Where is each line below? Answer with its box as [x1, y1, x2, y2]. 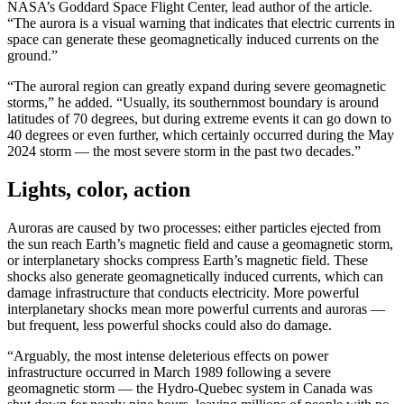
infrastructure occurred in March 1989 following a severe [7, 363, 331, 380]
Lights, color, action [7, 177, 190, 201]
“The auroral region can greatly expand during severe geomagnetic [7, 78, 386, 94]
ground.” [7, 47, 58, 63]
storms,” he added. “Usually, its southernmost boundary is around [7, 94, 379, 110]
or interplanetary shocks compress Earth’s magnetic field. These [7, 252, 368, 268]
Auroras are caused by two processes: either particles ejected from [7, 219, 381, 235]
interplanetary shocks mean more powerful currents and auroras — [7, 300, 385, 317]
